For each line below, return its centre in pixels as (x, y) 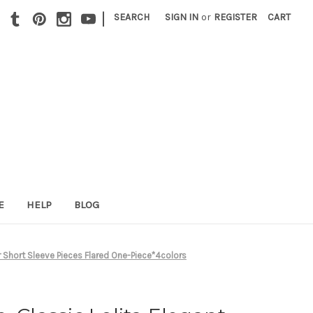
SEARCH (132, 17)
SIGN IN (182, 17)
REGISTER (236, 17)
